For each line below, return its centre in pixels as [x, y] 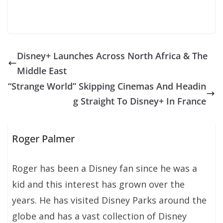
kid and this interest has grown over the [99, 184]
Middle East [42, 70]
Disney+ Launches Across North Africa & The [112, 56]
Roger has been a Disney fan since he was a [105, 168]
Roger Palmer [44, 139]
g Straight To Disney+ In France [140, 101]
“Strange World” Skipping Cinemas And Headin [107, 86]
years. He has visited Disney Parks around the [110, 200]
